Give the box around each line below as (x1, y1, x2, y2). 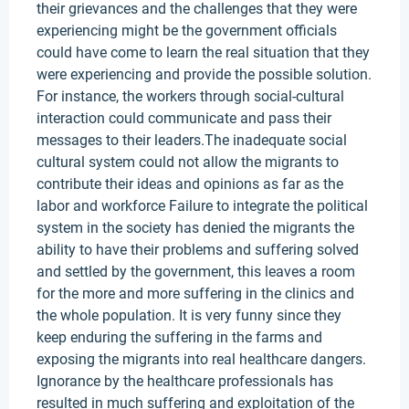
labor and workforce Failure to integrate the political (37, 197, 368, 215)
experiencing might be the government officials (37, 22, 337, 39)
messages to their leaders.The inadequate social (37, 131, 347, 149)
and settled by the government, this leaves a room (37, 263, 355, 280)
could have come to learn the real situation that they (37, 44, 370, 61)
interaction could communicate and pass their (37, 110, 331, 127)
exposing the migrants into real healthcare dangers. (37, 351, 366, 368)
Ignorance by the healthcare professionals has (37, 372, 333, 390)
